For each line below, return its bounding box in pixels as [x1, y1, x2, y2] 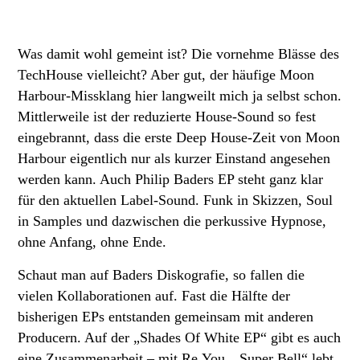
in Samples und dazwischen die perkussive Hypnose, [18, 212, 326, 229]
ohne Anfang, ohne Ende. [18, 233, 166, 250]
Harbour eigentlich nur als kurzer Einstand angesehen [18, 149, 330, 166]
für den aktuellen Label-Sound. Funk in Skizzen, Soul [18, 191, 333, 208]
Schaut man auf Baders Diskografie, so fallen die [18, 266, 305, 283]
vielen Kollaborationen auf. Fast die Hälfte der [18, 287, 290, 304]
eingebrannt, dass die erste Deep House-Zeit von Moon [18, 129, 340, 145]
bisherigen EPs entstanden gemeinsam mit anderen [18, 308, 313, 325]
